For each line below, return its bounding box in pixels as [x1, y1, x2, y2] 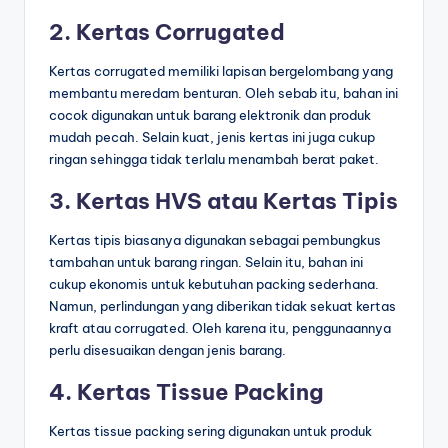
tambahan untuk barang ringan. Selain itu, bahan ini [49, 254, 363, 271]
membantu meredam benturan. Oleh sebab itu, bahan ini [49, 85, 398, 102]
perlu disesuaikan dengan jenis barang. [49, 342, 286, 359]
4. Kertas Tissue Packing [49, 378, 324, 407]
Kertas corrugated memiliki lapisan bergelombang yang [49, 63, 393, 80]
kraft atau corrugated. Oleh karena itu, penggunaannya [49, 320, 391, 337]
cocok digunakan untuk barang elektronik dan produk [49, 107, 371, 124]
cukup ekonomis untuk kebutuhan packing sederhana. [49, 276, 379, 293]
